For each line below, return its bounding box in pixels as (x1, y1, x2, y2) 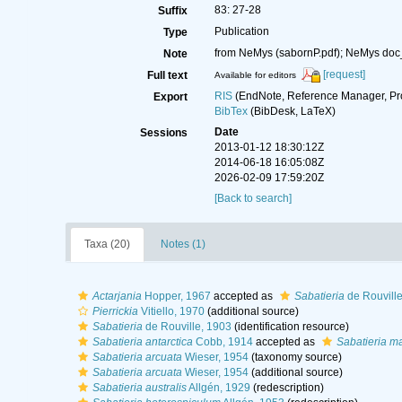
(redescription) (249, 381, 324, 394)
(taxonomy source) (248, 351, 342, 363)
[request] (322, 68, 365, 82)
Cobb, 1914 (192, 336, 253, 348)
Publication (214, 25, 269, 38)
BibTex (214, 105, 248, 118)
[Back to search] (214, 192, 292, 205)
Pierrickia (92, 305, 138, 318)
